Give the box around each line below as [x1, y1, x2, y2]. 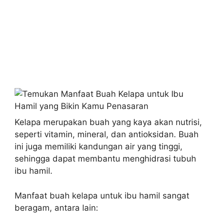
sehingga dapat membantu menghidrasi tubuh [15, 154, 196, 163]
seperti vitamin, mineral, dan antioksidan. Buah [15, 129, 199, 139]
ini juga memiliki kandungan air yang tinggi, [15, 142, 182, 151]
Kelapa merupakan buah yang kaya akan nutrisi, [15, 117, 202, 127]
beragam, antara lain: [15, 202, 98, 213]
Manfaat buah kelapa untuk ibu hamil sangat [15, 190, 189, 200]
